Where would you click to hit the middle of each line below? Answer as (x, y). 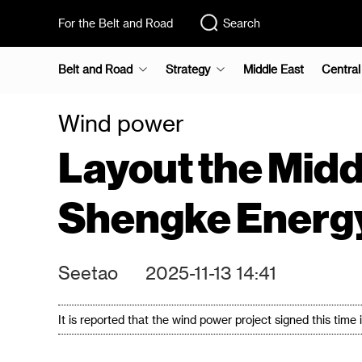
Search (242, 23)
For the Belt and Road (116, 23)
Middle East (274, 69)
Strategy (188, 69)
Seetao (88, 272)
